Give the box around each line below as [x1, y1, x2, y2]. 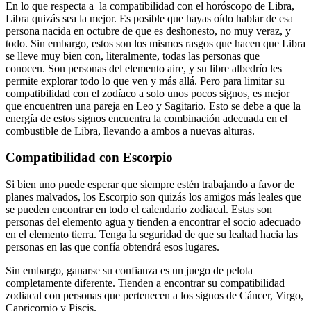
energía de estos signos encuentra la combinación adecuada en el [6, 112, 287, 124]
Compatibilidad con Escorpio [6, 150, 173, 165]
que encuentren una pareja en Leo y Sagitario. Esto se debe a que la [6, 99, 301, 112]
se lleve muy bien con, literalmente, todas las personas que [6, 49, 260, 62]
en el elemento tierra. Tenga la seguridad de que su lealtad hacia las [6, 228, 298, 241]
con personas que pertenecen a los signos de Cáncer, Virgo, [42, 289, 303, 302]
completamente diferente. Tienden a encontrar [6, 277, 208, 289]
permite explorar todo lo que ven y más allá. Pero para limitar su [6, 74, 285, 87]
